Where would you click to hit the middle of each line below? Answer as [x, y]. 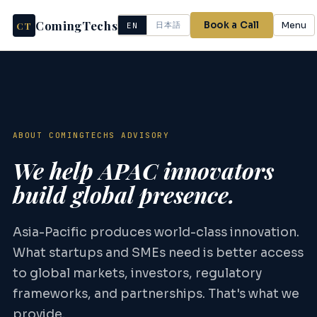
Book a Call [231, 25]
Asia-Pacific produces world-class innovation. [156, 232]
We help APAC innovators [143, 170]
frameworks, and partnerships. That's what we [156, 294]
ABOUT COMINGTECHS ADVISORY [91, 136]
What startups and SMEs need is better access [158, 253]
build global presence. [123, 194]
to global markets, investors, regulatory [137, 273]
